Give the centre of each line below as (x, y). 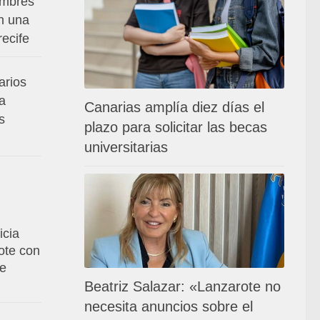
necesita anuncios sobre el (169, 306)
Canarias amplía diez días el (174, 107)
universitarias (126, 147)
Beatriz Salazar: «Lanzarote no (182, 286)
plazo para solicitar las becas (176, 127)
